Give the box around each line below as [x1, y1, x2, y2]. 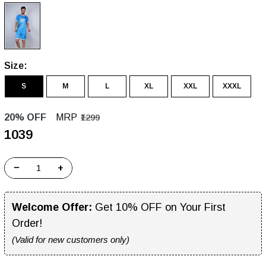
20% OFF [4, 112, 49, 122]
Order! [12, 217, 42, 229]
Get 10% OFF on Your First [92, 201, 226, 213]
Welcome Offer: [12, 201, 92, 213]
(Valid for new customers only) [12, 234, 129, 245]
